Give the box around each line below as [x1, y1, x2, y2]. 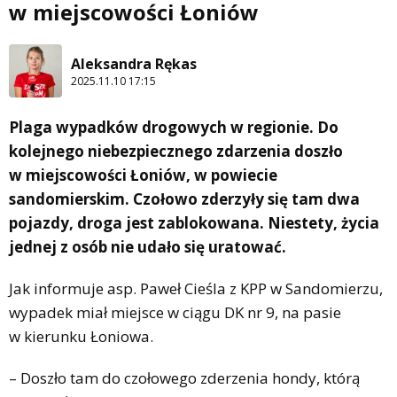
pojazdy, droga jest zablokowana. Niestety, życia [9, 213, 379, 234]
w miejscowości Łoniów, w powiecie [9, 165, 277, 186]
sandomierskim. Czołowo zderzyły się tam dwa [9, 189, 360, 210]
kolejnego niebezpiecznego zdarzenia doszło [9, 141, 343, 162]
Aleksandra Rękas [71, 53, 197, 74]
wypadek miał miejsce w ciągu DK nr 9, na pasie [9, 302, 341, 323]
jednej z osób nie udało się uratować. [9, 237, 286, 258]
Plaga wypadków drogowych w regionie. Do [9, 117, 339, 138]
